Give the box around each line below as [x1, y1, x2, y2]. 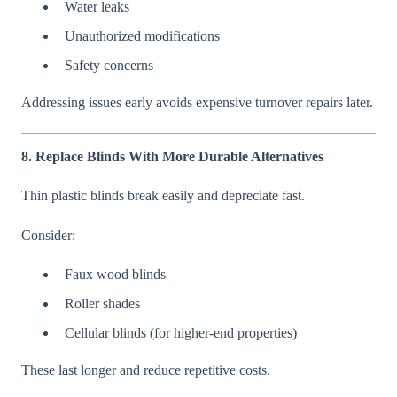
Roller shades [65, 296, 140, 312]
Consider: [21, 227, 75, 243]
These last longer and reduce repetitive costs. [21, 362, 270, 378]
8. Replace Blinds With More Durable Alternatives [21, 148, 323, 164]
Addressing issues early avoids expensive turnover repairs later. [21, 95, 373, 111]
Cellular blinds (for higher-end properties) [65, 325, 297, 341]
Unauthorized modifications [65, 28, 220, 44]
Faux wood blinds [65, 266, 166, 282]
